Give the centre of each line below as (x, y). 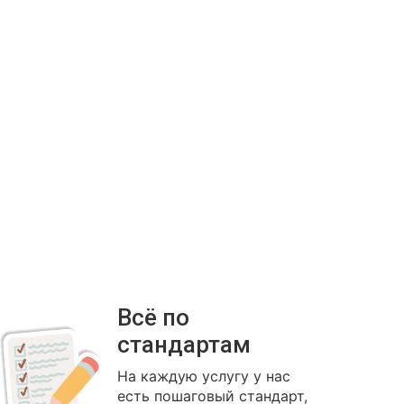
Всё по (153, 317)
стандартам (184, 344)
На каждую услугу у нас (203, 376)
